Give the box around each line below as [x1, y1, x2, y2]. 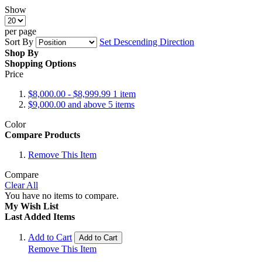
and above [65, 99, 108, 109]
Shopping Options [5, 58, 76, 68]
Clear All [5, 180, 38, 190]
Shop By [5, 47, 39, 58]
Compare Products [5, 129, 80, 140]
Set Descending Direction [99, 36, 194, 47]
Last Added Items [5, 211, 75, 222]
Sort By [5, 36, 33, 47]
